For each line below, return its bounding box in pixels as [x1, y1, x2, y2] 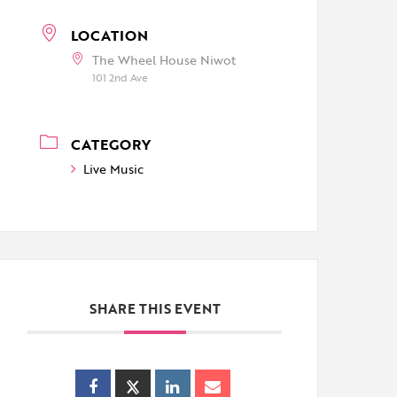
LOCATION [71, 25, 149, 46]
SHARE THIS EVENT [89, 299, 221, 318]
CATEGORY [71, 134, 152, 155]
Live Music [83, 160, 144, 178]
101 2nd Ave [92, 69, 149, 85]
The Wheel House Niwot [92, 51, 237, 69]
